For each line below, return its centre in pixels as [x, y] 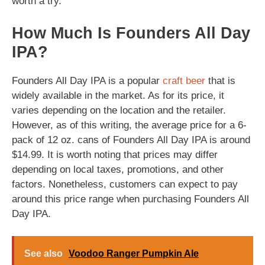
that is [220, 80]
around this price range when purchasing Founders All [130, 199]
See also [43, 254]
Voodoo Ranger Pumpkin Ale [134, 254]
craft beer [184, 80]
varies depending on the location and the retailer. [119, 110]
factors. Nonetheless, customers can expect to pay [125, 184]
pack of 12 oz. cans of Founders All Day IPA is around [131, 140]
